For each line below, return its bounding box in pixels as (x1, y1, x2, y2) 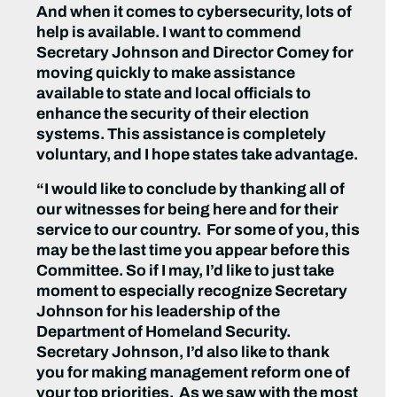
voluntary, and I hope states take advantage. (36, 146, 359, 164)
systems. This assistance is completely (36, 126, 327, 144)
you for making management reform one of (36, 364, 351, 382)
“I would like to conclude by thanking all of (36, 181, 346, 198)
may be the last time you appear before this (36, 242, 351, 260)
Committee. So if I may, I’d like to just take (36, 262, 335, 280)
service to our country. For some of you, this (36, 222, 361, 239)
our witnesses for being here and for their (36, 201, 339, 219)
